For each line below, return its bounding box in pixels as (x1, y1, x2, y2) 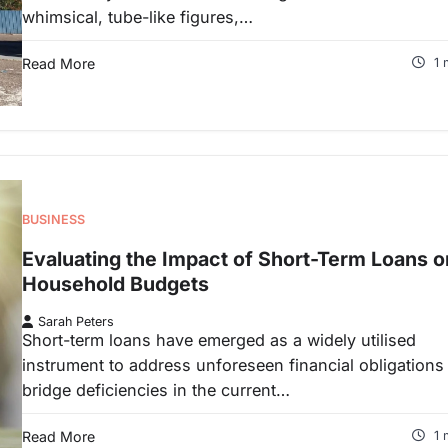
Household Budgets (22, 271, 209, 296)
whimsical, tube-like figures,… (22, 6, 253, 27)
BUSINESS (22, 212, 85, 227)
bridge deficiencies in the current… (22, 380, 290, 401)
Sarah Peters (38, 314, 114, 330)
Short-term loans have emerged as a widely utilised (22, 330, 416, 351)
